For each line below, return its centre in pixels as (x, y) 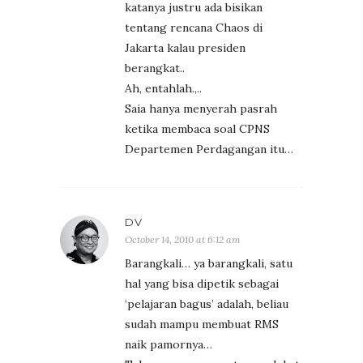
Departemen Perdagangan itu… (209, 149)
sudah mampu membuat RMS (202, 324)
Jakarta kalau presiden (185, 47)
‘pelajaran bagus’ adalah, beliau (207, 303)
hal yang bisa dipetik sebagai (202, 283)
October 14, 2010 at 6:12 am (183, 239)
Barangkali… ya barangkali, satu (209, 263)
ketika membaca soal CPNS (197, 128)
